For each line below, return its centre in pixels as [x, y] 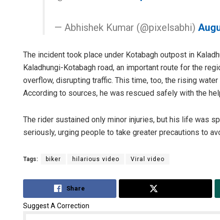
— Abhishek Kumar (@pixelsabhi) [126, 28]
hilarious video [96, 159]
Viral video [148, 159]
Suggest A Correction [56, 206]
